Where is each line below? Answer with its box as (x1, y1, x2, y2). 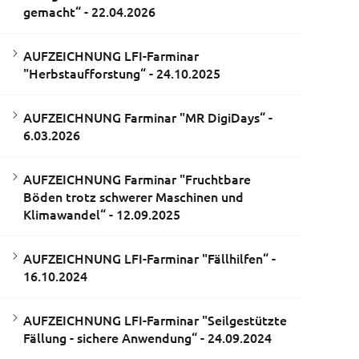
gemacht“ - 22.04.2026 (22, 2, 155, 21)
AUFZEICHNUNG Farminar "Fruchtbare (22, 170, 251, 188)
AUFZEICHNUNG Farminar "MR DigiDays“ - (22, 108, 272, 127)
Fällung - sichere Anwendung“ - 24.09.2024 (22, 329, 272, 347)
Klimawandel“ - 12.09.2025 (22, 205, 180, 224)
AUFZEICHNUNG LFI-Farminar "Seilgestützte (22, 311, 287, 329)
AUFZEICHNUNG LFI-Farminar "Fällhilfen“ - (22, 249, 276, 268)
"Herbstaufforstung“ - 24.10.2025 (22, 64, 220, 83)
